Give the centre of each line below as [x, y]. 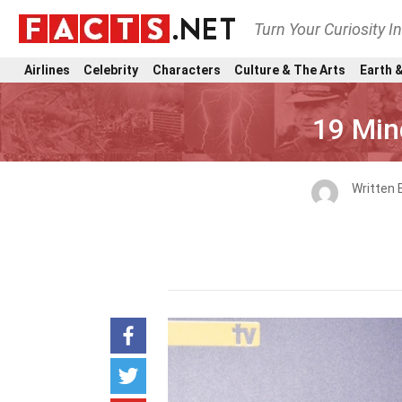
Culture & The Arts [290, 70]
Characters [186, 70]
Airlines [47, 70]
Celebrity [111, 70]
